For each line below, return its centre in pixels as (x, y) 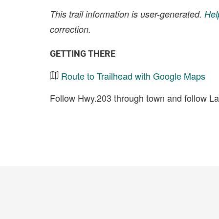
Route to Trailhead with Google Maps (133, 76)
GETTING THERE (83, 54)
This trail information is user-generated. (127, 14)
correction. (70, 29)
